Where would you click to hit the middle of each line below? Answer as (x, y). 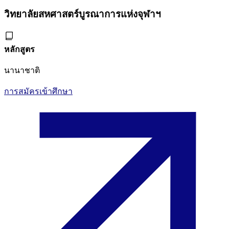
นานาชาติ (22, 71)
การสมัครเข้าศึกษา (38, 91)
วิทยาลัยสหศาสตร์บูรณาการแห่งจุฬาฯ (83, 14)
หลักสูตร (19, 50)
